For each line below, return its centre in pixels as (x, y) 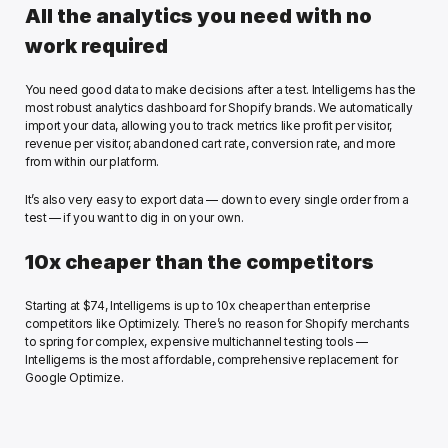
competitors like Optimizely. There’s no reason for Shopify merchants (217, 324)
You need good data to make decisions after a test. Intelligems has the (220, 90)
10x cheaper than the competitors (199, 262)
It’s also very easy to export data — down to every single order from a (217, 200)
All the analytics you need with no (198, 16)
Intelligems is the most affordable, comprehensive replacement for (211, 360)
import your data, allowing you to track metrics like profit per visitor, (209, 126)
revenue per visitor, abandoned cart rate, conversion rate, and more (210, 144)
